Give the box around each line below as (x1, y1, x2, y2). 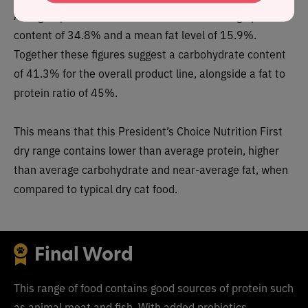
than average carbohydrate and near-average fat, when (14, 162, 288, 177)
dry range (14, 142, 60, 158)
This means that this (14, 123, 118, 139)
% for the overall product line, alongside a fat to (49, 65, 285, 81)
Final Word (34, 242, 133, 267)
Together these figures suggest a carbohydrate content (14, 46, 286, 62)
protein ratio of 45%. (14, 85, 118, 100)
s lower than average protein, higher (100, 142, 279, 158)
